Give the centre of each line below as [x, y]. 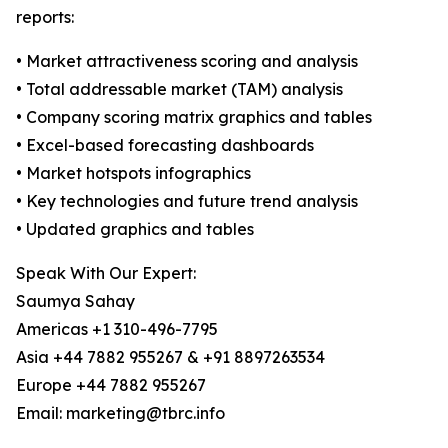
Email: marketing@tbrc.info [120, 413]
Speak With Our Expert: [106, 273]
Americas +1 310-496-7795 [117, 329]
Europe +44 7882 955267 [111, 385]
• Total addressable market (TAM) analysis [179, 89]
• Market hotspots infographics [133, 173]
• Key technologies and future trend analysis [187, 201]
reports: [45, 17]
